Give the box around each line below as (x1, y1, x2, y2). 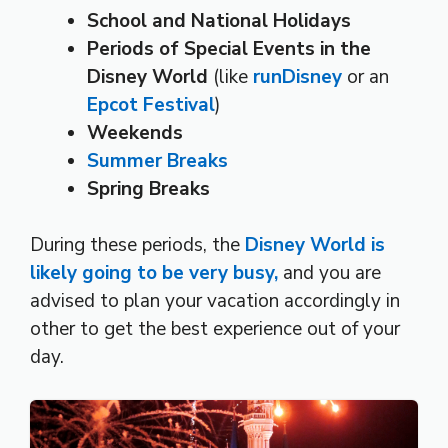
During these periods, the (30, 232, 245, 259)
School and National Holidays (87, 7, 351, 34)
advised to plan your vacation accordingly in (30, 288, 400, 315)
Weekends (87, 119, 183, 146)
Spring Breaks (87, 175, 210, 202)
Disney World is (245, 232, 385, 259)
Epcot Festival (87, 91, 215, 118)
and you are (283, 260, 381, 287)
